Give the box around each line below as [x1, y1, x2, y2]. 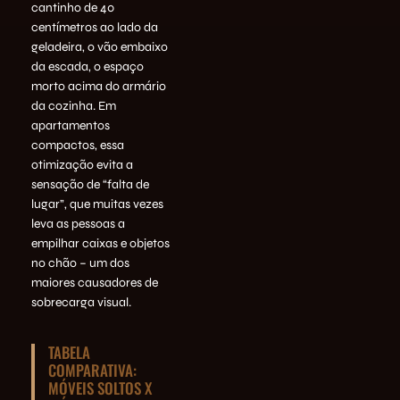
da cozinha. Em [31, 97, 116, 113]
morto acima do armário [31, 78, 166, 94]
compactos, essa [31, 137, 124, 153]
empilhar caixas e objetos [31, 235, 170, 251]
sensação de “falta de [31, 176, 149, 192]
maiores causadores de [31, 274, 158, 290]
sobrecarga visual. [31, 294, 131, 310]
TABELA [48, 340, 90, 363]
